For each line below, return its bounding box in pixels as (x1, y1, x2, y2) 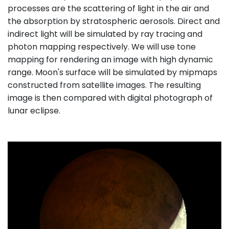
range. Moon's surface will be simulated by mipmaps (8, 66, 217, 78)
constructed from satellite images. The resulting (8, 79, 201, 91)
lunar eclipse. (8, 105, 60, 117)
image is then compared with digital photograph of (8, 92, 213, 104)
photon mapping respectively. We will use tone (8, 41, 196, 53)
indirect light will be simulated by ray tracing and (8, 28, 202, 40)
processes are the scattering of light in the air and (8, 3, 209, 14)
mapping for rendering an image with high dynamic (8, 54, 213, 65)
